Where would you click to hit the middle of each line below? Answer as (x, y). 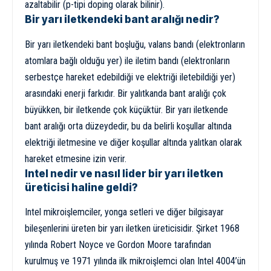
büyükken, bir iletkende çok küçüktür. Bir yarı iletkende (126, 109)
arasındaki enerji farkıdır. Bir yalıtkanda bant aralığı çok (126, 93)
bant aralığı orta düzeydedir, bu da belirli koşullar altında (128, 126)
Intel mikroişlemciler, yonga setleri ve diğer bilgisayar (124, 212)
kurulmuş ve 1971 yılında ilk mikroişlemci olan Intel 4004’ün (135, 261)
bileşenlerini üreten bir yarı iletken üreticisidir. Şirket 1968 (132, 228)
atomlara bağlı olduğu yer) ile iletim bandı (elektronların (127, 60)
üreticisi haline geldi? (81, 187)
